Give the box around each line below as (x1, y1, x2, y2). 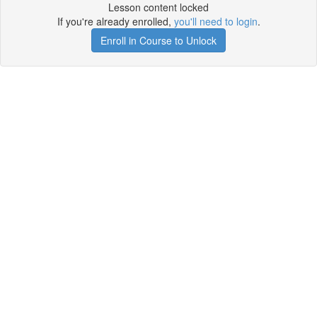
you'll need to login (173, 14, 258, 28)
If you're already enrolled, (57, 14, 174, 28)
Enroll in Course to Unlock (100, 33, 217, 47)
